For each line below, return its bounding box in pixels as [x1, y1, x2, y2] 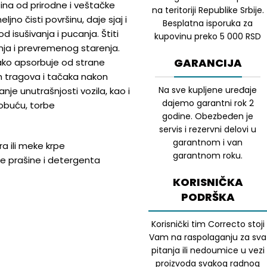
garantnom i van [173, 136, 243, 148]
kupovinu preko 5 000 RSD [154, 30, 261, 42]
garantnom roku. [173, 150, 243, 162]
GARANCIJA [173, 55, 242, 70]
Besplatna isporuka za [163, 17, 253, 29]
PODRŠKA [181, 190, 235, 204]
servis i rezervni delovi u [159, 123, 256, 135]
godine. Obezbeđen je [162, 110, 253, 122]
